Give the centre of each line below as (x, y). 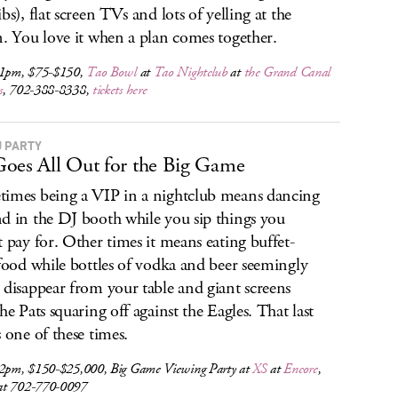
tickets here (119, 90)
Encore (301, 369)
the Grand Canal (287, 72)
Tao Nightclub (190, 72)
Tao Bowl (111, 72)
